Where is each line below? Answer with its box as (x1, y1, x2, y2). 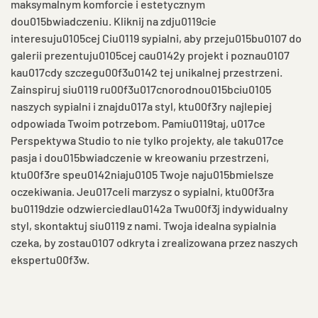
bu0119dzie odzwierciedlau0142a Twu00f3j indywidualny (11, 202, 288, 215)
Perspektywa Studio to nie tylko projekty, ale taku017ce (11, 133, 284, 147)
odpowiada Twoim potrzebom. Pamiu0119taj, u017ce (11, 116, 265, 130)
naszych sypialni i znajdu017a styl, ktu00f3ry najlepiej (11, 99, 272, 113)
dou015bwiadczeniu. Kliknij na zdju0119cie (11, 14, 216, 28)
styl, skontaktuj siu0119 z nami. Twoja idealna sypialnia (11, 219, 276, 232)
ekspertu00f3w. (11, 253, 89, 266)
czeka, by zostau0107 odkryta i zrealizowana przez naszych (11, 236, 298, 249)
